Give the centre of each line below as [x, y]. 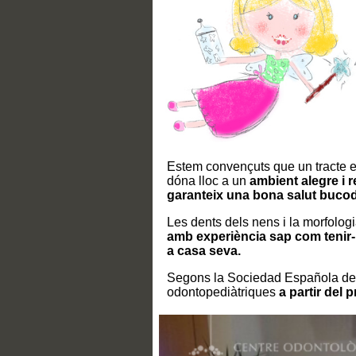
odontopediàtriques [223, 292]
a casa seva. [204, 251]
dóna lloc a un [208, 181]
